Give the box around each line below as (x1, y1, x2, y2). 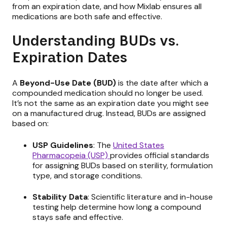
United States (113, 139, 164, 150)
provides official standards (110, 149, 209, 161)
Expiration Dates (12, 52, 127, 65)
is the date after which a (116, 78, 208, 89)
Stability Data (32, 192, 88, 202)
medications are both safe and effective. (12, 11, 162, 22)
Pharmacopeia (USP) (32, 149, 110, 161)
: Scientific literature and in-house (88, 192, 213, 202)
